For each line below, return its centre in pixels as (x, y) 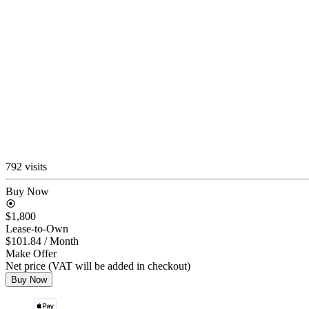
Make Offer (31, 253)
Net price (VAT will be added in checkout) (98, 266)
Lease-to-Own (37, 228)
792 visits (26, 166)
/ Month (61, 241)
